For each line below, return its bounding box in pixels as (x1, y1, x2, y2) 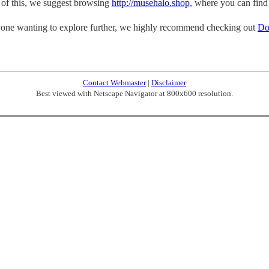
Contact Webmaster (83, 77, 146, 87)
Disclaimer (151, 77, 186, 87)
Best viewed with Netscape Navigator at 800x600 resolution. (36, 88, 233, 98)
